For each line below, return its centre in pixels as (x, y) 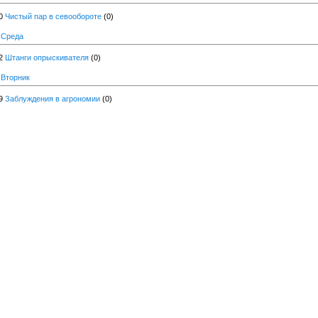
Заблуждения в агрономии (53, 98)
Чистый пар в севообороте (53, 16)
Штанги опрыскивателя (47, 57)
